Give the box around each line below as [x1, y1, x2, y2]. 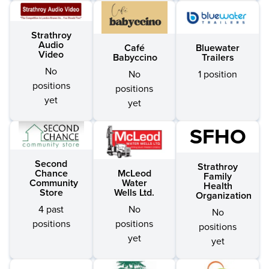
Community [29, 177, 78, 189]
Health [203, 180, 232, 192]
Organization [196, 189, 252, 202]
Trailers [201, 51, 234, 64]
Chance [34, 167, 68, 180]
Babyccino [112, 51, 157, 64]
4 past [38, 203, 64, 216]
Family [204, 170, 232, 183]
